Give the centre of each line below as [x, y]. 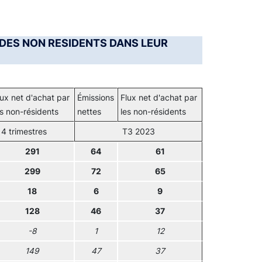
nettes [89, 112]
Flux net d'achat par [159, 98]
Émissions [96, 98]
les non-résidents [153, 112]
